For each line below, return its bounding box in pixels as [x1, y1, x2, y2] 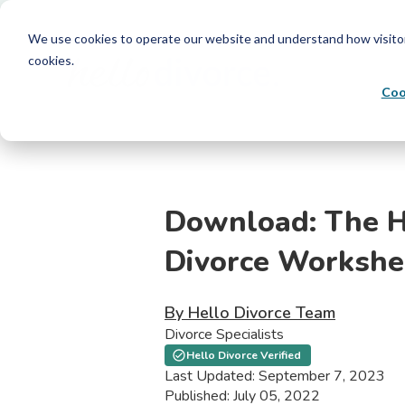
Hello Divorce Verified [186, 348, 301, 363]
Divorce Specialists [165, 325, 284, 345]
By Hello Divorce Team [165, 302, 335, 325]
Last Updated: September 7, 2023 [165, 366, 385, 387]
